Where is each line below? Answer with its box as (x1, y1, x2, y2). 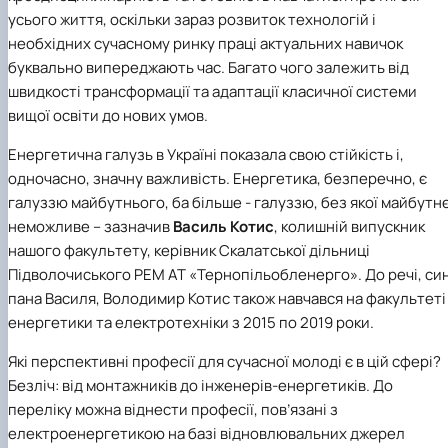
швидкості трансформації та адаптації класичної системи (8, 80, 417, 102)
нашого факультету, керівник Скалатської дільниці (8, 239, 370, 261)
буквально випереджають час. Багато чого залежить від (8, 56, 409, 78)
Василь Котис (173, 215, 274, 237)
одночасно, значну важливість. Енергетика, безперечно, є (8, 167, 427, 189)
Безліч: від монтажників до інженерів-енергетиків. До (8, 374, 393, 396)
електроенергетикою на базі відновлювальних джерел (8, 422, 405, 444)
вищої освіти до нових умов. (8, 104, 208, 126)
